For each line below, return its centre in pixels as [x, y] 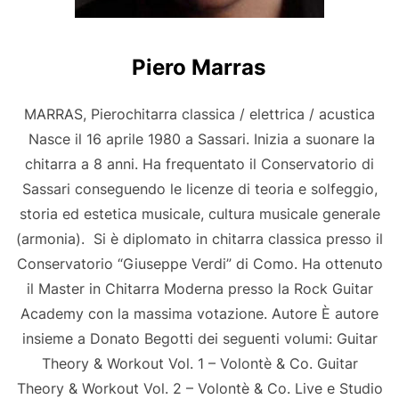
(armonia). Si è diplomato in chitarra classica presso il [199, 239]
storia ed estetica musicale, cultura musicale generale [199, 214]
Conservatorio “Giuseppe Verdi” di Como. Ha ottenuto [199, 264]
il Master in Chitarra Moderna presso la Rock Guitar [199, 289]
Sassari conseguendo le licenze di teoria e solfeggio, [199, 189]
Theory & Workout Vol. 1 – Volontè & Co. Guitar [199, 364]
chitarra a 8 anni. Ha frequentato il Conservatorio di [199, 164]
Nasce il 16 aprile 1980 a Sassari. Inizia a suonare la [199, 139]
